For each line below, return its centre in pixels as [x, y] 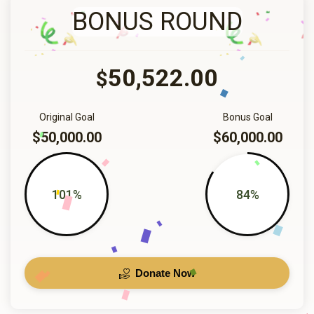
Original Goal [67, 117]
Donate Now [164, 273]
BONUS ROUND [157, 22]
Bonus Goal [247, 117]
